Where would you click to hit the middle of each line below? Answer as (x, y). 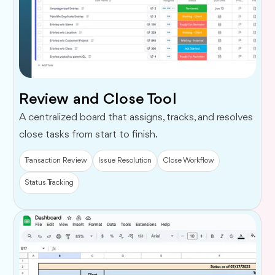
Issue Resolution (125, 160)
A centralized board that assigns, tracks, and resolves (136, 117)
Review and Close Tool (98, 99)
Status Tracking (49, 182)
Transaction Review (56, 160)
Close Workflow (189, 160)
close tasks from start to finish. (89, 134)
